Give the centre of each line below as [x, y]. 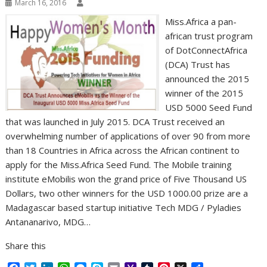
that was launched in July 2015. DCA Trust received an [115, 121]
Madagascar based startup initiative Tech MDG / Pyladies [124, 207]
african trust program [209, 35]
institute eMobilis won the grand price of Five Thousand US [126, 178]
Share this [26, 245]
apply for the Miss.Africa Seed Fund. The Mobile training [119, 164]
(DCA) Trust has [197, 64]
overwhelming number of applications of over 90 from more [128, 136]
